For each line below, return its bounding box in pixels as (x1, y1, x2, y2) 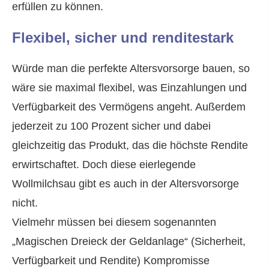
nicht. (12, 197, 38, 210)
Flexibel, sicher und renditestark (12, 29, 234, 46)
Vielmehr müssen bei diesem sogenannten (12, 216, 216, 229)
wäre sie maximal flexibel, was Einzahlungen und (12, 82, 247, 94)
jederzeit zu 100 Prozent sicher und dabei (12, 120, 211, 133)
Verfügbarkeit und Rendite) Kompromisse (12, 255, 210, 267)
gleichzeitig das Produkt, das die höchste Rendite (12, 139, 248, 152)
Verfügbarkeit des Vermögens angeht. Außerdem (12, 101, 246, 113)
